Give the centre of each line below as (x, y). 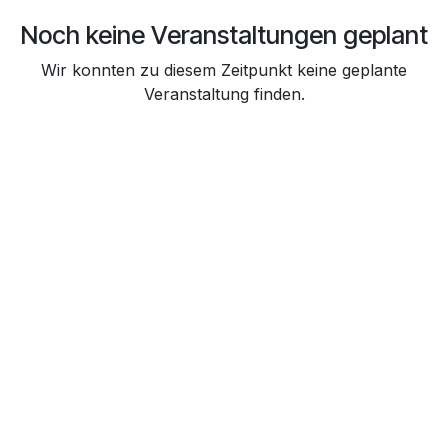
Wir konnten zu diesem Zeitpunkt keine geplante (224, 69)
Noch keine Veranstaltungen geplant (224, 34)
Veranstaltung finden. (224, 93)
